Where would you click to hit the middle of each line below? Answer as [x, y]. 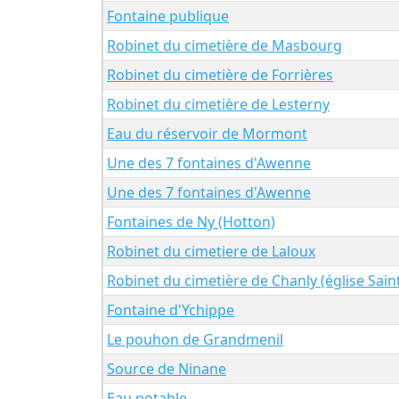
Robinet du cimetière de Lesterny [218, 104]
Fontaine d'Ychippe [171, 309]
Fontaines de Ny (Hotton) [191, 221]
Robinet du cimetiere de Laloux [211, 251]
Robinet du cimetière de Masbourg [224, 45]
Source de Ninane [167, 368]
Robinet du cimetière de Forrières [220, 74]
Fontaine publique [168, 16]
